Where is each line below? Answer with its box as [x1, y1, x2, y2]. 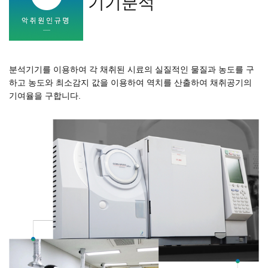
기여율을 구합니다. [9, 90, 81, 100]
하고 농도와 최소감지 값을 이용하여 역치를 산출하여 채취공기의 [9, 77, 252, 87]
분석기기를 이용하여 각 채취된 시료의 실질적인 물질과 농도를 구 [9, 64, 254, 74]
